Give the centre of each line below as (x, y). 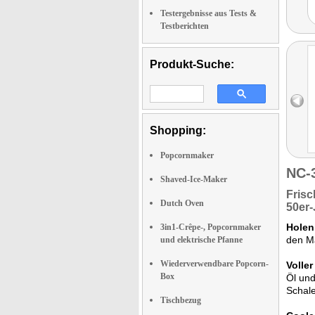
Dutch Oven (182, 203)
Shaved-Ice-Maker (194, 179)
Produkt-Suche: (192, 64)
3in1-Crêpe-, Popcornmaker (211, 227)
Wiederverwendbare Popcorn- (214, 264)
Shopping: (178, 130)
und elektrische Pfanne (201, 240)
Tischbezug (181, 300)
